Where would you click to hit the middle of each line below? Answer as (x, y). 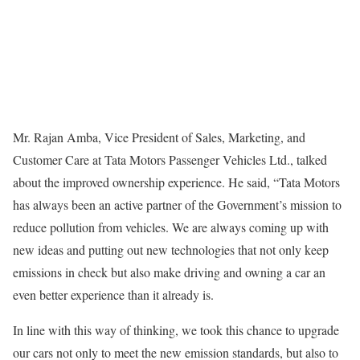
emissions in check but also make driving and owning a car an (169, 272)
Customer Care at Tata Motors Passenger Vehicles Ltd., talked (170, 159)
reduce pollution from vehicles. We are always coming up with (171, 227)
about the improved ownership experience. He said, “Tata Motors (176, 182)
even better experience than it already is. (113, 294)
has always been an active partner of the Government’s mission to (177, 204)
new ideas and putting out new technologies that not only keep (171, 249)
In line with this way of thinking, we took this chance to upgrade (176, 329)
